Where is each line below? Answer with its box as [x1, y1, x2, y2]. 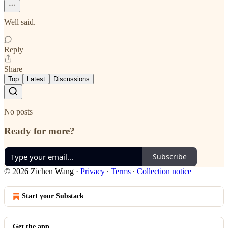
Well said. [4, 17, 36, 26]
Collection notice [137, 166, 191, 176]
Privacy [80, 166, 105, 176]
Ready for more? [4, 126, 75, 137]
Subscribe [153, 152, 187, 162]
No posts [4, 107, 33, 116]
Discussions [53, 75, 90, 83]
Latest [27, 75, 45, 83]
